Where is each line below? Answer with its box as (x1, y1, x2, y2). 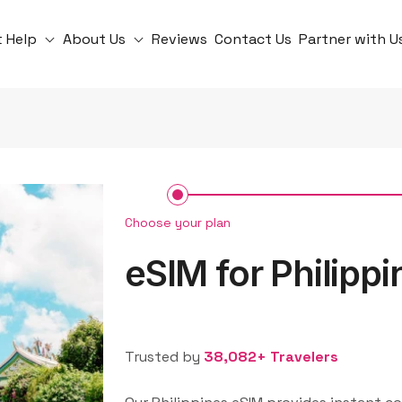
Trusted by (125, 346, 204, 366)
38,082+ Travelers (204, 346, 338, 366)
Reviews (152, 29, 208, 48)
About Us (63, 29, 130, 48)
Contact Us (214, 29, 293, 48)
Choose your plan (125, 214, 231, 231)
